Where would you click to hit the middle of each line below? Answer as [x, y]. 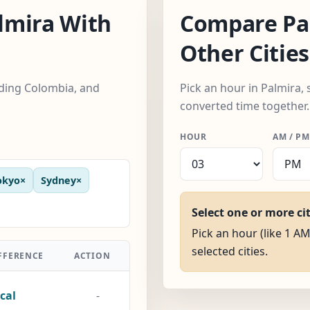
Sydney [58, 180]
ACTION [92, 255]
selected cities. [230, 251]
